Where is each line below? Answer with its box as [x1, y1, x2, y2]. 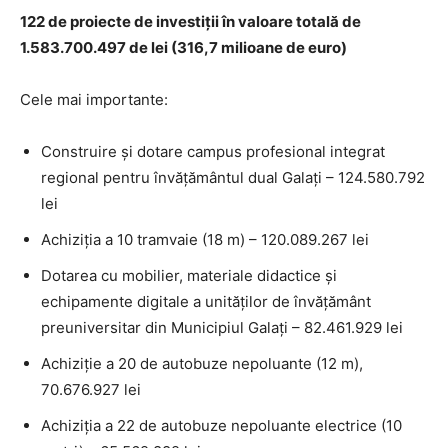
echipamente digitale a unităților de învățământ [41, 291, 371, 311]
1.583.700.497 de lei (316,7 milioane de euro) [20, 37, 347, 57]
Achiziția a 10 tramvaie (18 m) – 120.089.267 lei [41, 229, 369, 249]
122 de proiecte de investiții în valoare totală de [20, 11, 361, 31]
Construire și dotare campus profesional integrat [41, 141, 385, 161]
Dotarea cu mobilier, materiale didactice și [41, 265, 337, 285]
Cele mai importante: [20, 89, 168, 109]
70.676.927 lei [41, 379, 141, 399]
